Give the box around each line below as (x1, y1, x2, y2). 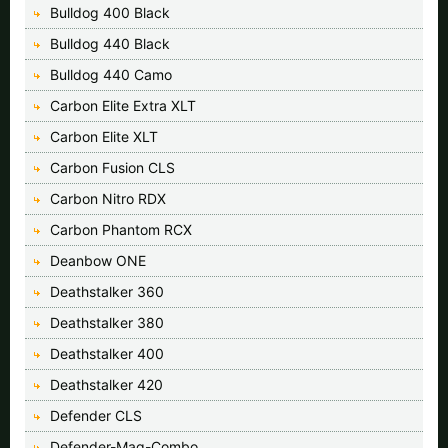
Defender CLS (50, 406, 142, 424)
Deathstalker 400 (50, 344, 164, 362)
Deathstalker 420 (50, 375, 163, 393)
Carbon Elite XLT (50, 127, 158, 145)
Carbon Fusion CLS (50, 158, 175, 176)
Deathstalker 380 (50, 313, 164, 331)
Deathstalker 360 (50, 282, 164, 300)
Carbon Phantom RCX (50, 220, 192, 238)
